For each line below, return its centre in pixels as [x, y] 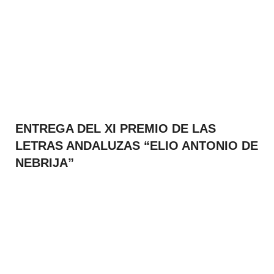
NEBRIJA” [45, 162]
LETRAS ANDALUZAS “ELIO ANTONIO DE [137, 145]
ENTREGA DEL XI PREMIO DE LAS [116, 128]
